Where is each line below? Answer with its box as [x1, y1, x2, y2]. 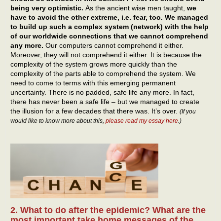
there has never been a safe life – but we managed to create [10, 98, 199, 106]
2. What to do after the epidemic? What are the [10, 205, 206, 216]
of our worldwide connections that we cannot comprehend [10, 32, 208, 40]
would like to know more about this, [10, 117, 106, 125]
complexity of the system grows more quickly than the [10, 60, 177, 69]
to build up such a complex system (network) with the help [10, 23, 209, 31]
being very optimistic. [10, 4, 85, 12]
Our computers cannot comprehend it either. [43, 41, 184, 50]
